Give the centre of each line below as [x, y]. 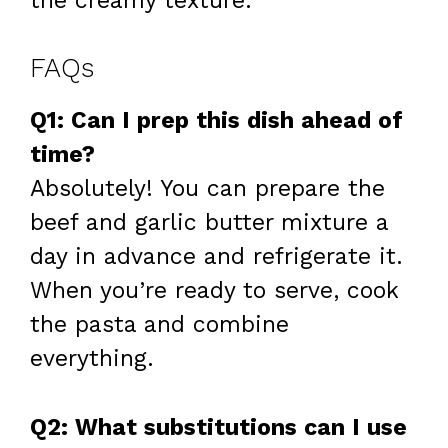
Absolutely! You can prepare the [207, 189]
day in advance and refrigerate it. [216, 257]
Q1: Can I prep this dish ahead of [216, 121]
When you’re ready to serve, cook [214, 291]
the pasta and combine [159, 325]
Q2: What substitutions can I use [218, 427]
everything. [92, 359]
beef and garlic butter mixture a [209, 223]
